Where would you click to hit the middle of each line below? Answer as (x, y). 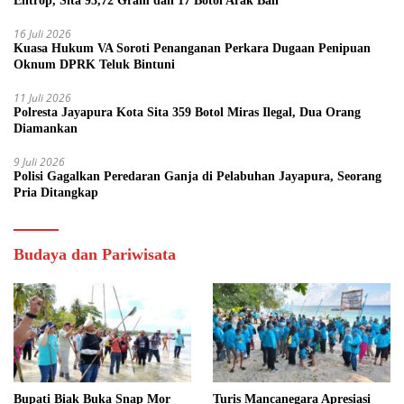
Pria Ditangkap (56, 192)
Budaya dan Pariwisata (95, 254)
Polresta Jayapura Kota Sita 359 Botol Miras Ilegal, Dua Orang (187, 112)
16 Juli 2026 (42, 33)
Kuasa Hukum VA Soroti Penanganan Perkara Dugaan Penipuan (192, 48)
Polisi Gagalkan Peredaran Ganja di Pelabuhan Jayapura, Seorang (197, 176)
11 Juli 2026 (42, 97)
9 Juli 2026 (39, 161)
